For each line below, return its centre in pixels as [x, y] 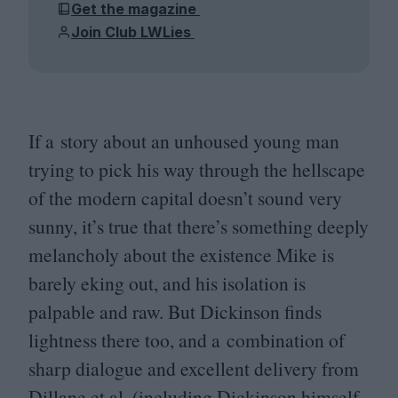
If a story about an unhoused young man [184, 141]
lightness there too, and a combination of [187, 340]
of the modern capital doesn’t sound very [185, 198]
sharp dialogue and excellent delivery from [194, 369]
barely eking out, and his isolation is [167, 283]
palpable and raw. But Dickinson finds [175, 312]
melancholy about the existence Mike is [181, 255]
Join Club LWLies [133, 32]
